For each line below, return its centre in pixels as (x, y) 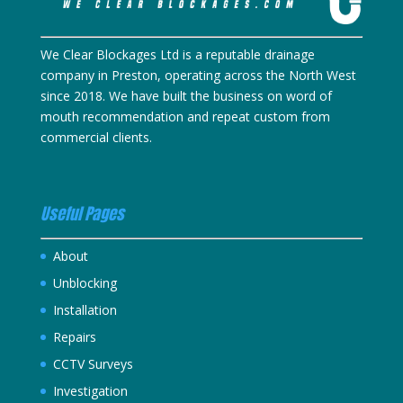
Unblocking (85, 283)
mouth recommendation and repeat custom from (185, 116)
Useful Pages (82, 214)
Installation (85, 310)
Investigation (90, 391)
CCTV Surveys (93, 364)
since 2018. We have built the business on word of (186, 95)
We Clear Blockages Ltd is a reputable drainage (177, 54)
